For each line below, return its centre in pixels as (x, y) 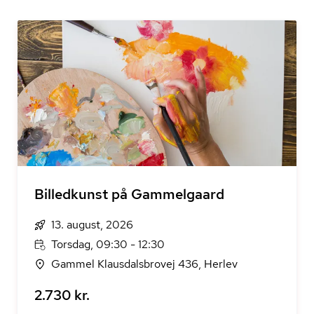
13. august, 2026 (92, 225)
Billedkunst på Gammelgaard (129, 194)
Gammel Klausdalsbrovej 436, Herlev (144, 264)
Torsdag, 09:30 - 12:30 (108, 244)
